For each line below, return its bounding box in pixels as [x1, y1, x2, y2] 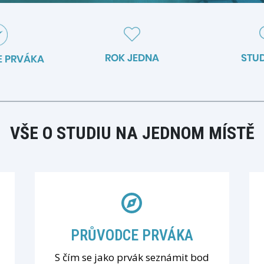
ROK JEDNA [105, 50, 159, 65]
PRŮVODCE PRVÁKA [70, 226, 193, 244]
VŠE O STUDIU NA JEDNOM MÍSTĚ [9, 122, 255, 143]
